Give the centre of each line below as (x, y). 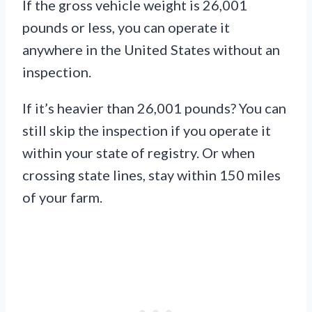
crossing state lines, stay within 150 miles (151, 174)
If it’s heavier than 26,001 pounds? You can (154, 108)
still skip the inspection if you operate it (147, 130)
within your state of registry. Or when (139, 152)
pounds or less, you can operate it (126, 27)
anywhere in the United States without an (151, 49)
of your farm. (62, 197)
